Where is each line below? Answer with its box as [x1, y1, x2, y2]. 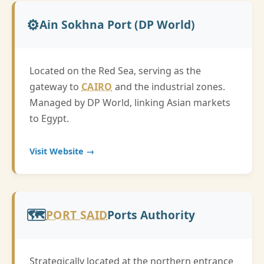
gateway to [29, 80, 81, 93]
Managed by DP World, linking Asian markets [29, 96, 230, 109]
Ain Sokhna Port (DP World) [39, 16, 195, 32]
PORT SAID [46, 207, 108, 223]
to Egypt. [29, 112, 69, 125]
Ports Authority [107, 207, 196, 223]
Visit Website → [29, 146, 94, 157]
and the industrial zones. [112, 80, 225, 93]
